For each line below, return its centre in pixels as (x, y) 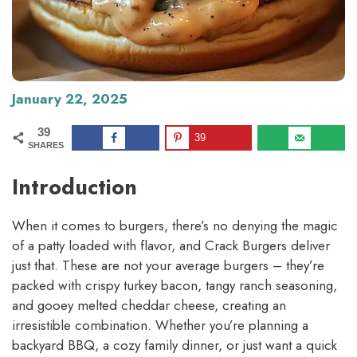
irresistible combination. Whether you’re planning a (160, 326)
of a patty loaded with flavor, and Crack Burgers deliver (171, 246)
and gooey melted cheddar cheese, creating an (149, 306)
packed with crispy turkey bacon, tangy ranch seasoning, (175, 286)
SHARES (46, 145)
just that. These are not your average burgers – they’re (168, 266)
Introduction (75, 187)
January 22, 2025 (70, 99)
